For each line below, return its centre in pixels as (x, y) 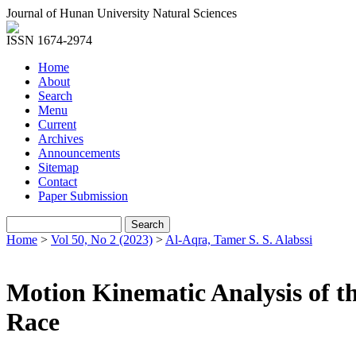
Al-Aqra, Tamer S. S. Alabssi (239, 240)
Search (55, 96)
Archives (61, 139)
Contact (58, 182)
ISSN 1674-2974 (49, 40)
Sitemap (58, 167)
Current (57, 124)
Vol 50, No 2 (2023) (102, 240)
